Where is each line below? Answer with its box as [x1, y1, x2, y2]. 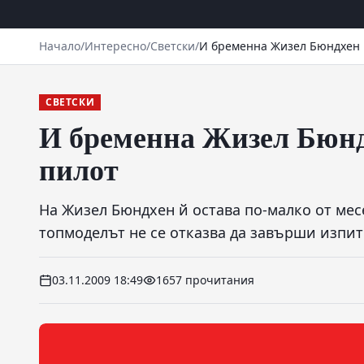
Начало [39, 38, 80, 54]
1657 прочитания [156, 272, 254, 288]
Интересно [84, 38, 146, 54]
